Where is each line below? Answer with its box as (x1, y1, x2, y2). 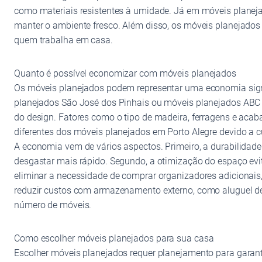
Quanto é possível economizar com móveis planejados (14, 67, 236, 79)
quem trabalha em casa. (14, 34, 113, 46)
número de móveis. (14, 199, 92, 211)
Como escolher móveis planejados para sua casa (14, 232, 214, 244)
